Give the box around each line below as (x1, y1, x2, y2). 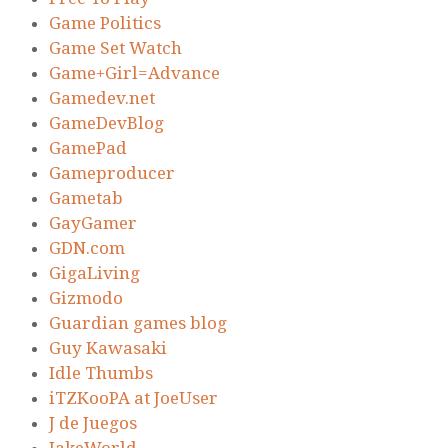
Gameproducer (49, 163, 175, 184)
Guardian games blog (49, 313, 227, 334)
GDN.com (49, 238, 125, 259)
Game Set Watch (49, 38, 182, 59)
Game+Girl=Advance (49, 63, 220, 84)
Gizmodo (49, 288, 123, 309)
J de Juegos (49, 413, 137, 434)
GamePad (49, 138, 127, 159)
